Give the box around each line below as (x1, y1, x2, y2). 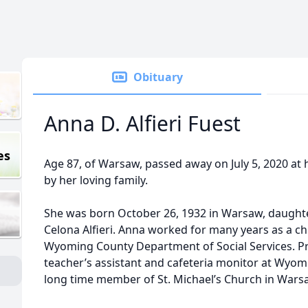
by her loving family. (44, 173, 148, 188)
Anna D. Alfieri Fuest (44, 109, 241, 137)
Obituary (133, 69, 183, 85)
